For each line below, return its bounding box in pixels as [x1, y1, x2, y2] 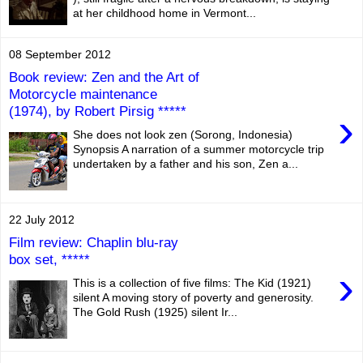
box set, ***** [9, 251, 90, 268]
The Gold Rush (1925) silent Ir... [73, 305, 238, 318]
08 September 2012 [9, 47, 111, 61]
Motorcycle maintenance [9, 86, 157, 103]
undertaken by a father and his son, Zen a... [73, 156, 299, 170]
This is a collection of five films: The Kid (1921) [73, 275, 312, 289]
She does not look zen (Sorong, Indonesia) [73, 127, 293, 141]
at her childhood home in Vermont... [73, 6, 257, 19]
